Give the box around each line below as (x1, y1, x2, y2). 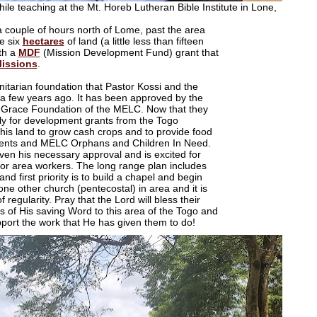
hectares (22, 35, 64, 47)
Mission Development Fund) (46, 47, 175, 58)
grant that (175, 47, 219, 58)
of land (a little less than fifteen (64, 35, 204, 47)
